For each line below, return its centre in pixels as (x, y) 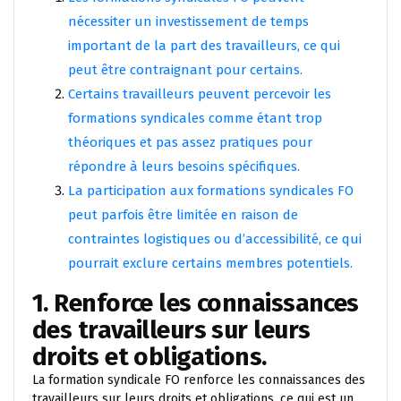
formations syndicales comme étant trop (195, 118)
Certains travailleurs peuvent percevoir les (200, 94)
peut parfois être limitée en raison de (183, 214)
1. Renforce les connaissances (196, 303)
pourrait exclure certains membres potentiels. (210, 263)
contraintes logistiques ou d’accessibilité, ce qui (215, 239)
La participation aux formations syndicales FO (211, 190)
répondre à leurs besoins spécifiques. (184, 166)
